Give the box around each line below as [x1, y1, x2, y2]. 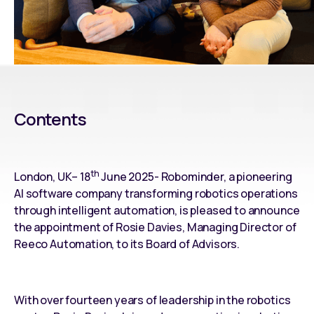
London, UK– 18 [14, 168, 90, 184]
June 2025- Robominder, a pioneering [99, 168, 292, 184]
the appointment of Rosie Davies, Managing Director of [14, 219, 296, 235]
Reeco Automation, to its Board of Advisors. [14, 235, 240, 252]
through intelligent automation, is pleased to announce [14, 202, 300, 218]
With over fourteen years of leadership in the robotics [14, 292, 291, 308]
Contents [14, 107, 86, 130]
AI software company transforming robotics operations [14, 185, 298, 201]
